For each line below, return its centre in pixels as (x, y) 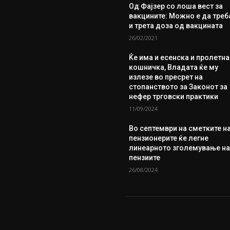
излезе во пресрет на (166, 77)
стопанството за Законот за (178, 87)
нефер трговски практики (174, 96)
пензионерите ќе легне (169, 138)
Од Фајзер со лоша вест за (176, 6)
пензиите (145, 157)
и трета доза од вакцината (176, 25)
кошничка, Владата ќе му (174, 67)
